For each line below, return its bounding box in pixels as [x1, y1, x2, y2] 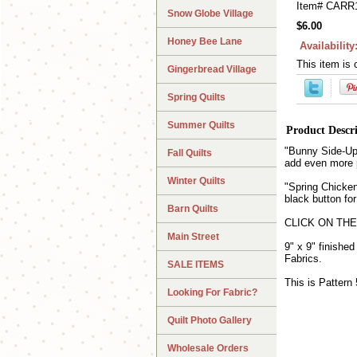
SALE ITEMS [167, 259, 224, 271]
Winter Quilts [167, 175, 226, 187]
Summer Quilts [167, 120, 235, 131]
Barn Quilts [167, 203, 218, 215]
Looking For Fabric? [167, 287, 257, 299]
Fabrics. [284, 253, 322, 265]
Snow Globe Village [167, 8, 253, 20]
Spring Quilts [167, 92, 226, 104]
